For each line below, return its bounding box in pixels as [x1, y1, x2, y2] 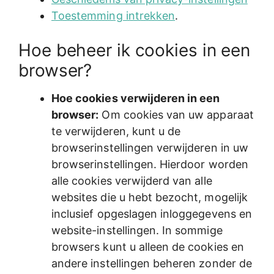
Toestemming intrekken [51, 9, 176, 22]
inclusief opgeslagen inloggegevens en [51, 207, 252, 220]
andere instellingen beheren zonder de [51, 256, 252, 270]
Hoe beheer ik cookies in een [18, 39, 251, 61]
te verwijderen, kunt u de [51, 124, 181, 138]
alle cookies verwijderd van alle [51, 174, 212, 187]
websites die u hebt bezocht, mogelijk [51, 190, 248, 204]
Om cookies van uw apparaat [98, 108, 254, 121]
